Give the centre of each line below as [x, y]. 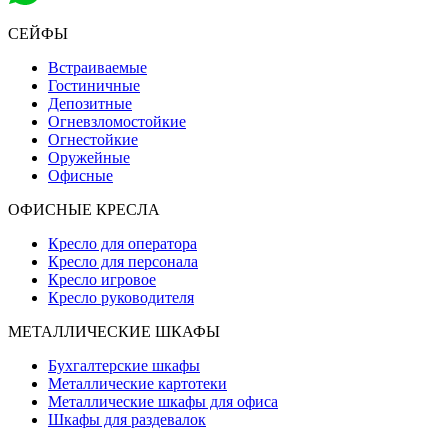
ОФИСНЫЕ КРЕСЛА [84, 209]
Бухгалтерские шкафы [124, 365]
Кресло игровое [102, 279]
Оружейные [89, 157]
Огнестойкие [93, 139]
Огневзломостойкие [117, 121]
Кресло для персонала [123, 261]
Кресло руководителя [121, 297]
